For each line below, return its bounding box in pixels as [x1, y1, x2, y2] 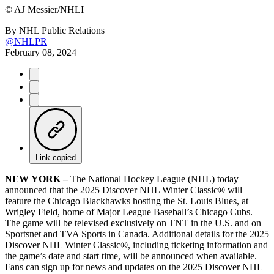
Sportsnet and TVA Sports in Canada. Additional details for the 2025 [5, 228, 269, 239]
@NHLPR [5, 35, 47, 46]
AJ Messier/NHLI [12, 4, 84, 15]
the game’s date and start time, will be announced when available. [5, 250, 257, 261]
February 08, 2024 [5, 46, 76, 57]
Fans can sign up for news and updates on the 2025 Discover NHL [5, 261, 262, 272]
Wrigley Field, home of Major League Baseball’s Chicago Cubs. [5, 206, 253, 217]
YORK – [31, 173, 68, 184]
